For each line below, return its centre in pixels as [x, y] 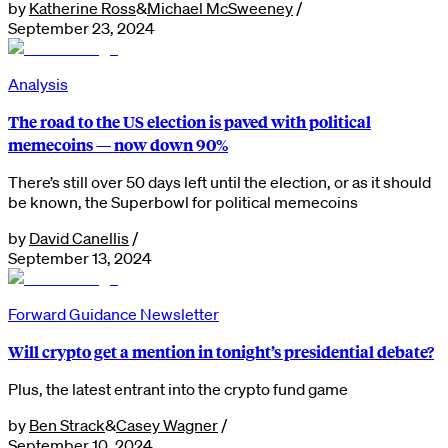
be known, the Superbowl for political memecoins [183, 201]
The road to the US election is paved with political [189, 121]
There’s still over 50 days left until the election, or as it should [219, 181]
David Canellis [79, 237]
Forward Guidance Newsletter [113, 313]
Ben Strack [67, 424]
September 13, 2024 [80, 257]
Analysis [38, 83]
